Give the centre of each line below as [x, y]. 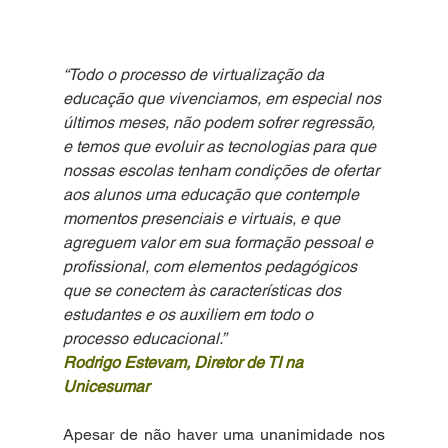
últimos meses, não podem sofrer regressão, [220, 122]
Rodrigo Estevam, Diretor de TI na [184, 362]
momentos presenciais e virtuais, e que [203, 218]
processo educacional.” [144, 338]
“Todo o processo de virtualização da [195, 74]
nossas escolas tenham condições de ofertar [222, 170]
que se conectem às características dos [203, 290]
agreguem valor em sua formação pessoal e [219, 242]
